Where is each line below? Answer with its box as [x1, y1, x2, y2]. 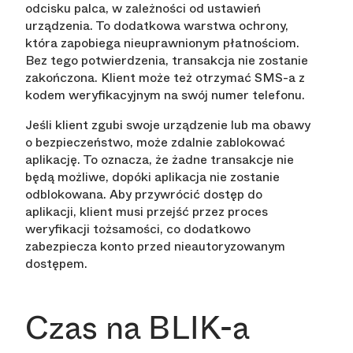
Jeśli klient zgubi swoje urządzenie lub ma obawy [25, 116, 310, 135]
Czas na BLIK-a [25, 309, 251, 347]
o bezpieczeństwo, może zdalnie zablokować [25, 133, 285, 152]
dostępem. [25, 255, 87, 273]
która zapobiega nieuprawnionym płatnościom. [25, 34, 299, 53]
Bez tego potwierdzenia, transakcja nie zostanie [25, 51, 308, 70]
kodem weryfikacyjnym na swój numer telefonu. [25, 86, 305, 105]
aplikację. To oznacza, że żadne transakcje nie [25, 150, 294, 169]
